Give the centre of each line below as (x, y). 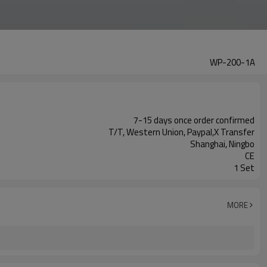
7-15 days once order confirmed (194, 120)
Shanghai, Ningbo (222, 144)
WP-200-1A (232, 62)
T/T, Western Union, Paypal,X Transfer (181, 132)
